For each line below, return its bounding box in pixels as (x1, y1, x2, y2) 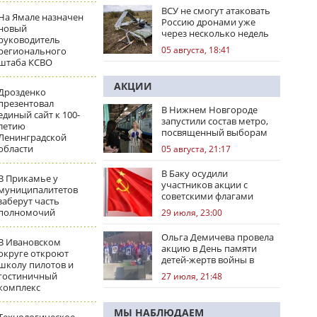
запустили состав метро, (161, 115, 268, 127)
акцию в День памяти (161, 242, 257, 255)
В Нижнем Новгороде (161, 103, 258, 116)
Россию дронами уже (161, 16, 255, 28)
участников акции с (161, 178, 248, 191)
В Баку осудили (161, 167, 228, 180)
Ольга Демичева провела (161, 231, 274, 243)
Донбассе (161, 265, 203, 277)
